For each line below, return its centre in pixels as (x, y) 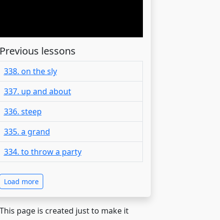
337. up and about (37, 91)
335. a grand (27, 131)
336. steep (23, 111)
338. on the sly (30, 71)
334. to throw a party (42, 151)
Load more (21, 181)
